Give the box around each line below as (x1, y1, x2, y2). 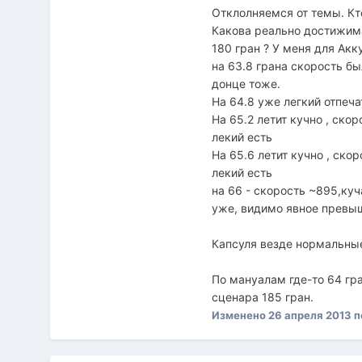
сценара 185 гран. (212, 289, 314, 304)
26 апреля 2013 (268, 308, 352, 322)
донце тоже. (212, 76, 281, 90)
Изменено (212, 308, 269, 322)
